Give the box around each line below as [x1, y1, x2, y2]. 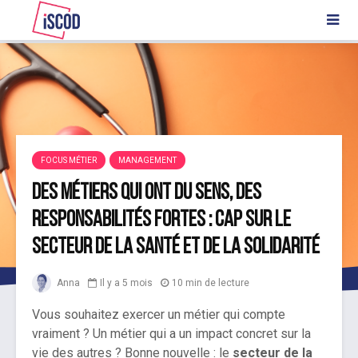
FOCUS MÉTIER [41, 155, 97, 165]
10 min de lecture [172, 277, 249, 289]
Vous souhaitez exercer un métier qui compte [32, 307, 285, 323]
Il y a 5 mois [100, 277, 153, 289]
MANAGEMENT [118, 155, 177, 165]
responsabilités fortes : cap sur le [32, 209, 291, 232]
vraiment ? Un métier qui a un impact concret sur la [32, 326, 311, 342]
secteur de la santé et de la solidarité [32, 236, 320, 259]
